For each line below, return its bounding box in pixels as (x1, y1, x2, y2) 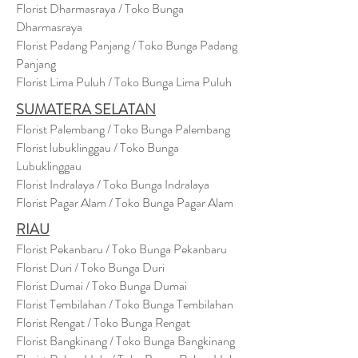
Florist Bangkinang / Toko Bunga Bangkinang (16, 332, 235, 350)
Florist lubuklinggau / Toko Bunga (16, 138, 179, 157)
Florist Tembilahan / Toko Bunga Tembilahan (16, 295, 233, 313)
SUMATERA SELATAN (16, 99, 156, 120)
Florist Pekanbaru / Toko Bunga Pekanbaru (16, 240, 227, 258)
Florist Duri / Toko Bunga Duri (16, 258, 165, 276)
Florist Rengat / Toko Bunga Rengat (16, 313, 190, 332)
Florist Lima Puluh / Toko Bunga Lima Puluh (16, 73, 232, 91)
